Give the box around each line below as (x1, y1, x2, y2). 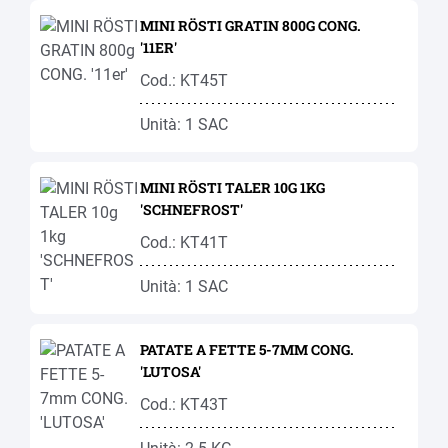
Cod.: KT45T (140, 71, 228, 90)
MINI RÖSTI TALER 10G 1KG (140, 178, 300, 197)
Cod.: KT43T (140, 395, 228, 414)
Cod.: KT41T (140, 233, 228, 252)
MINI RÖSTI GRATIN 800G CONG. (140, 16, 361, 35)
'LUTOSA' (140, 362, 201, 381)
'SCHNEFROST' (140, 200, 243, 219)
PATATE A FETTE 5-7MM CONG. (140, 340, 354, 359)
